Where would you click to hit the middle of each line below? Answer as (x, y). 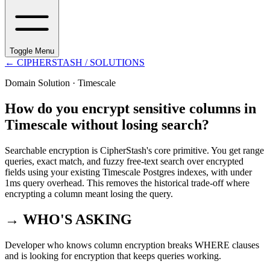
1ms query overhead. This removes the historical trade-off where (127, 183)
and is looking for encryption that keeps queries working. (113, 256)
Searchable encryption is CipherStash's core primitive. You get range (134, 150)
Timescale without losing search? (107, 124)
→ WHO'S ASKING (68, 219)
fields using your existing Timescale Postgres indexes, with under (128, 172)
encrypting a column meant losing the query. (89, 193)
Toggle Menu (32, 51)
